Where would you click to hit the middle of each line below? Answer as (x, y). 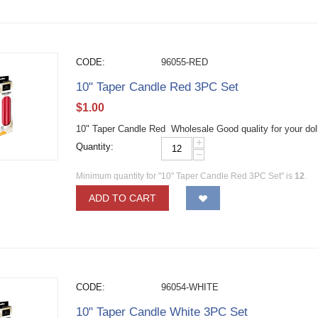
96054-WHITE (190, 287)
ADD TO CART (123, 198)
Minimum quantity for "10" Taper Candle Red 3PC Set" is (186, 176)
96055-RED (185, 62)
